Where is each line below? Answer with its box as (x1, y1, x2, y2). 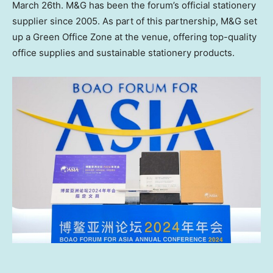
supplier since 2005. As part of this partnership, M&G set (12, 15, 257, 27)
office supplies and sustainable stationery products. (12, 47, 235, 59)
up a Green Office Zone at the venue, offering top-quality (12, 31, 257, 43)
